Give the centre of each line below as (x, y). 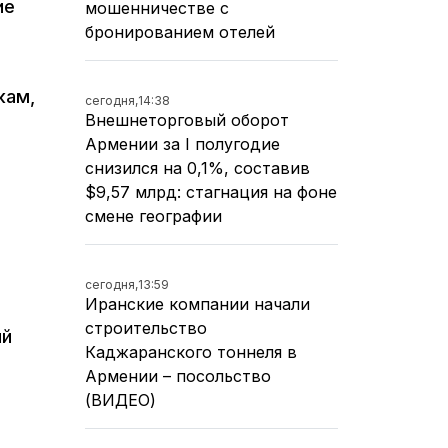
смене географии (153, 215)
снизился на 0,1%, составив (197, 167)
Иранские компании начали (197, 303)
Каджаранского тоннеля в (191, 351)
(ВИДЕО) (120, 399)
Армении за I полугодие (182, 143)
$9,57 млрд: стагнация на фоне (211, 191)
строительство (146, 327)
